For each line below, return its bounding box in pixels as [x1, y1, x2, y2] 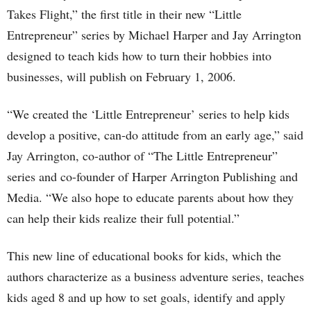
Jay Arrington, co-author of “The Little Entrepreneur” [7, 147, 278, 164]
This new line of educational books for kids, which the [7, 247, 281, 264]
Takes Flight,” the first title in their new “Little [7, 6, 242, 22]
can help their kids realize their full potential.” [7, 210, 239, 226]
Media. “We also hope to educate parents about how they [7, 189, 294, 205]
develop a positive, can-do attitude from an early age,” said [7, 126, 303, 143]
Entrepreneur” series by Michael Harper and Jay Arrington [7, 26, 301, 43]
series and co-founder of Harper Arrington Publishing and [7, 168, 298, 185]
